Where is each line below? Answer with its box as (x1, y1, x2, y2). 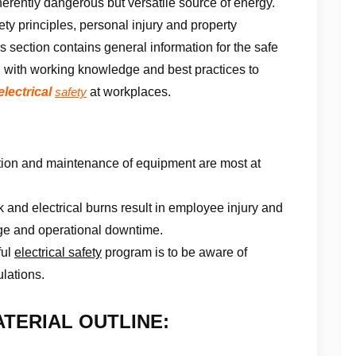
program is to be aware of (102, 245, 247, 259)
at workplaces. (87, 84, 171, 99)
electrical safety (14, 245, 102, 259)
